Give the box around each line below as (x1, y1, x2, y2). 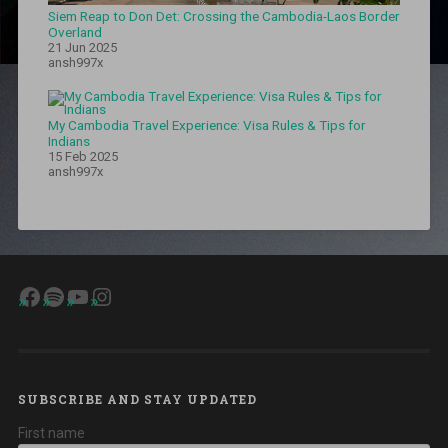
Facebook (16, 281, 121, 310)
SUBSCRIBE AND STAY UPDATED (17, 390, 257, 407)
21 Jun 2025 (47, 39, 117, 55)
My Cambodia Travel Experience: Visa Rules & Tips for (47, 117, 366, 134)
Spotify (40, 281, 116, 310)
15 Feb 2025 (47, 149, 118, 165)
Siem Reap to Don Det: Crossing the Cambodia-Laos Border (47, 7, 400, 24)
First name (17, 424, 85, 441)
